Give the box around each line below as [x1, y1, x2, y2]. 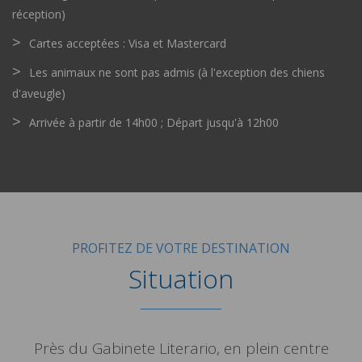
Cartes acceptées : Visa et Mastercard [29, 36, 226, 51]
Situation [128, 261, 234, 296]
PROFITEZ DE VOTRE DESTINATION [72, 239, 290, 257]
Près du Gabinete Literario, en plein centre [33, 338, 329, 359]
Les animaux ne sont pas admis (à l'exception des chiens [29, 65, 325, 80]
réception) [12, 6, 65, 22]
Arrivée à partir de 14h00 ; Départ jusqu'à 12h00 [29, 115, 279, 130]
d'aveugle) [12, 86, 65, 101]
